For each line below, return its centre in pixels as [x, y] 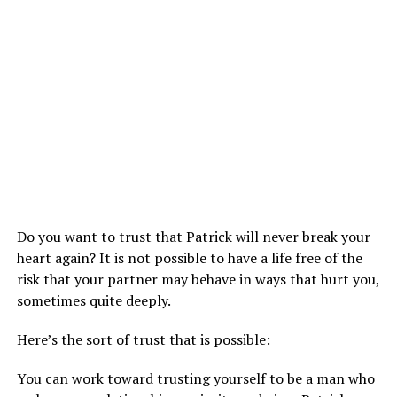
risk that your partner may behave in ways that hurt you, [198, 280]
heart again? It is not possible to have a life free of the [189, 258]
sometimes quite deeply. [93, 301]
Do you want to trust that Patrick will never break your [193, 237]
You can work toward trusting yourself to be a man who [195, 379]
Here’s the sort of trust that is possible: [143, 340]
